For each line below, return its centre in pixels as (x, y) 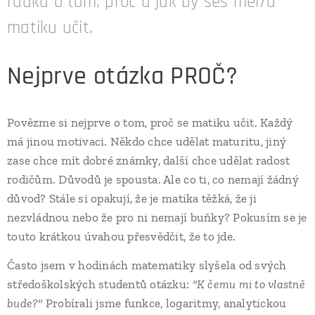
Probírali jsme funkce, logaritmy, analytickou (165, 303)
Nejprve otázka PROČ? (123, 76)
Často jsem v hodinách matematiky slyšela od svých (147, 265)
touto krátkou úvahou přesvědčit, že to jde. (122, 236)
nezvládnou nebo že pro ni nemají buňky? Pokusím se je (157, 217)
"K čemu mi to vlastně (249, 284)
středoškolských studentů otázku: (100, 284)
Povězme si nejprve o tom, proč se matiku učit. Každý (150, 122)
